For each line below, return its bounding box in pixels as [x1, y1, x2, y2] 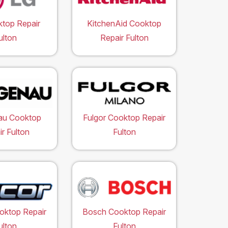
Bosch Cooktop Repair [82, 207, 166, 217]
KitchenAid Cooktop [87, 18, 161, 29]
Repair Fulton [100, 33, 149, 43]
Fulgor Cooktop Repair [83, 112, 165, 123]
